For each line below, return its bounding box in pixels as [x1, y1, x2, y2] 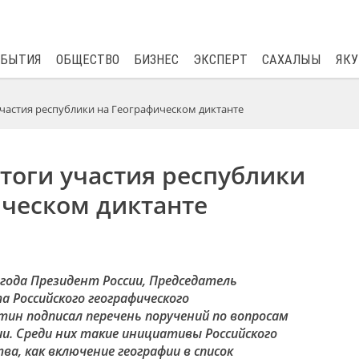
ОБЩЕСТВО [55, 52, 119, 67]
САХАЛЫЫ [261, 52, 321, 67]
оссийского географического [19, 289, 189, 307]
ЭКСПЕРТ [192, 52, 248, 67]
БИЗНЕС [133, 52, 179, 67]
